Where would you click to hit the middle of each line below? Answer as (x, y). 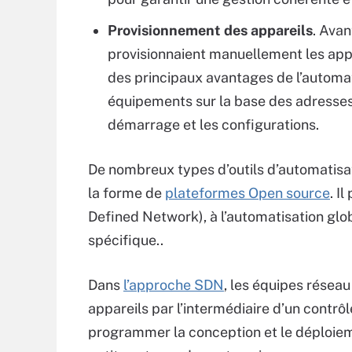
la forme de (126, 193)
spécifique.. (126, 240)
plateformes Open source (247, 193)
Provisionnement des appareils (210, 30)
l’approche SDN (174, 285)
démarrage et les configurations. (213, 125)
